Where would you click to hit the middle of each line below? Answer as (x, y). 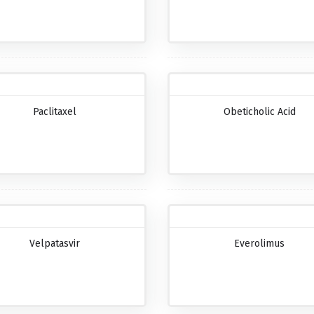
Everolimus (260, 244)
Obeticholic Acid (259, 112)
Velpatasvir (54, 244)
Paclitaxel (54, 112)
